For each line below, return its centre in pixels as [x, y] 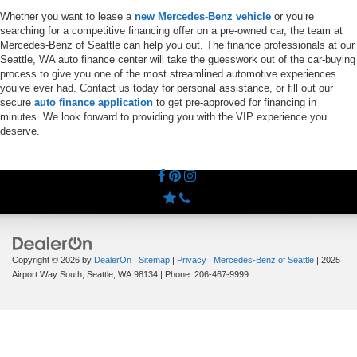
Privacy [192, 259]
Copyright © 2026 [47, 259]
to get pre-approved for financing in [235, 102]
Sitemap [154, 259]
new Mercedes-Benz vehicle [203, 16]
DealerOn [113, 259]
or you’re [292, 16]
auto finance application [94, 102]
